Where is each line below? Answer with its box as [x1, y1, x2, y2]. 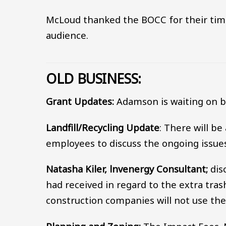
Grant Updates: [46, 94, 115, 107]
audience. [46, 29, 91, 42]
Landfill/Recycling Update [46, 121, 160, 134]
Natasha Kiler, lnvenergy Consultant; [46, 162, 208, 176]
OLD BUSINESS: [46, 69, 145, 88]
